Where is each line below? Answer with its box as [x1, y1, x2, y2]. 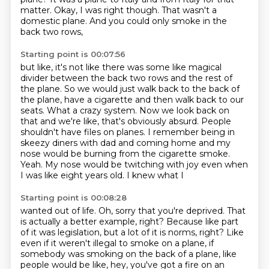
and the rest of [170, 73, 232, 83]
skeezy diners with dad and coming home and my [20, 138, 231, 148]
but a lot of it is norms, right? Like [103, 227, 244, 238]
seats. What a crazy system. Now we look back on [20, 105, 229, 116]
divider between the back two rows [20, 73, 171, 83]
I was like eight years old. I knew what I [20, 170, 184, 181]
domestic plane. [20, 16, 89, 26]
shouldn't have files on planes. [20, 127, 148, 138]
